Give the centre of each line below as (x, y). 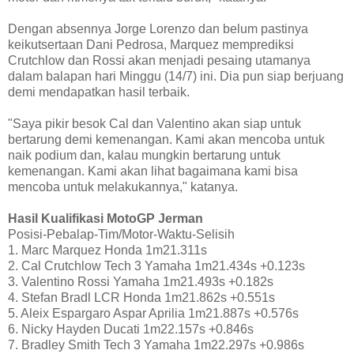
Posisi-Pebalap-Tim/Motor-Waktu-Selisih (121, 235)
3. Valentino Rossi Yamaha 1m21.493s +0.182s (141, 282)
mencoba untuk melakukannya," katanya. (123, 187)
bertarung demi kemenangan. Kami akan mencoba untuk (166, 140)
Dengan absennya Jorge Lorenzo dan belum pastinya (158, 29)
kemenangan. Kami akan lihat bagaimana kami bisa (153, 171)
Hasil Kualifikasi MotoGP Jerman (105, 219)
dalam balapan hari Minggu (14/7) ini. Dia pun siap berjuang (176, 77)
